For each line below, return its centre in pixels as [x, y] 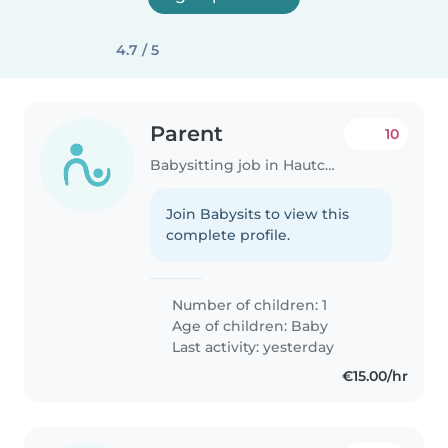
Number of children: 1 [248, 304]
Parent [187, 133]
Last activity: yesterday [251, 346]
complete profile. [228, 234]
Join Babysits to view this [258, 213]
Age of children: [230, 325]
